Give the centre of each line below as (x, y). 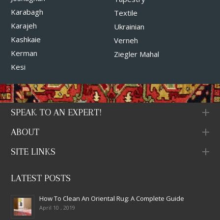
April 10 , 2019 (57, 207)
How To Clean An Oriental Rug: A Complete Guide (112, 198)
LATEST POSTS (41, 178)
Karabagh (27, 12)
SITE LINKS (33, 151)
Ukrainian (129, 26)
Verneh (126, 40)
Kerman (24, 53)
